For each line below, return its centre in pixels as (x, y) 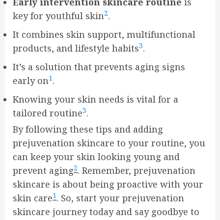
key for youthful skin (58, 16)
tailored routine (48, 113)
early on (31, 81)
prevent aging (43, 170)
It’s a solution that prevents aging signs (99, 67)
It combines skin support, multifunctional (104, 34)
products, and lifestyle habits (76, 48)
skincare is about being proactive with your (108, 184)
